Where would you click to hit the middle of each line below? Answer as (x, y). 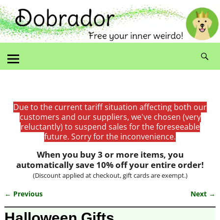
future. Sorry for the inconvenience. (110, 136)
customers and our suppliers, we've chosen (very (110, 117)
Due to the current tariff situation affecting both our (110, 107)
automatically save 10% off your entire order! (110, 165)
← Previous (23, 193)
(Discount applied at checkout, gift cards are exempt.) (110, 175)
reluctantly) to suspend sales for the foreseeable (110, 126)
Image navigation (51, 203)
